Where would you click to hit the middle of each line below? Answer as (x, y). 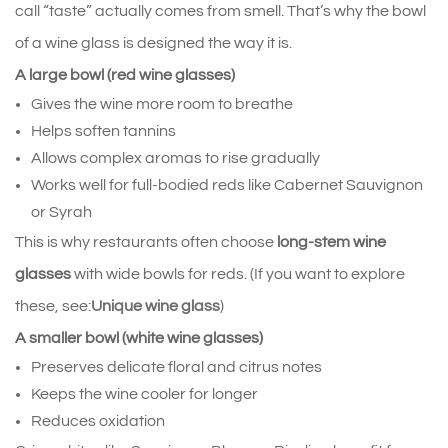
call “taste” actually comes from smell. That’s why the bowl (220, 10)
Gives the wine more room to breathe (162, 103)
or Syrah (61, 211)
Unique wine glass (155, 305)
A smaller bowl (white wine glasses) (139, 337)
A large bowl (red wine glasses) (125, 74)
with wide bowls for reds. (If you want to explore (238, 273)
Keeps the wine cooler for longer (144, 393)
